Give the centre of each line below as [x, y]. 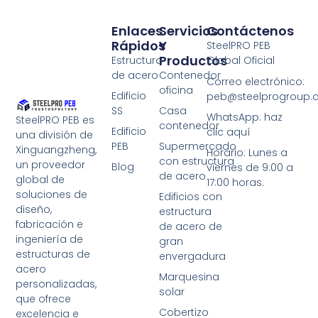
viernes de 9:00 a [250, 167]
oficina [176, 91]
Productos [193, 61]
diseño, [34, 209]
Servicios [188, 31]
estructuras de [53, 254]
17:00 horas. [236, 182]
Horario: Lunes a [247, 152]
